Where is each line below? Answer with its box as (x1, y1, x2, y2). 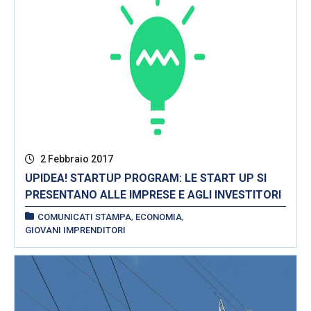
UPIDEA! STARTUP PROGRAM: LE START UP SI (25, 171, 267, 185)
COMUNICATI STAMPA (37, 211, 131, 222)
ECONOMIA (135, 211, 182, 222)
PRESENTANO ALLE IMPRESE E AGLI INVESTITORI (25, 187, 281, 201)
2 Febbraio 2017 (38, 153, 113, 165)
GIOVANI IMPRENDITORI (25, 224, 126, 235)
